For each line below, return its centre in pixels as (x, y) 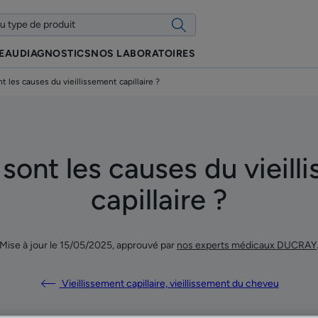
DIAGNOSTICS (55, 53)
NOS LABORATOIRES (143, 53)
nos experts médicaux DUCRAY (247, 245)
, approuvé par (144, 245)
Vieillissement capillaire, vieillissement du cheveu (169, 283)
